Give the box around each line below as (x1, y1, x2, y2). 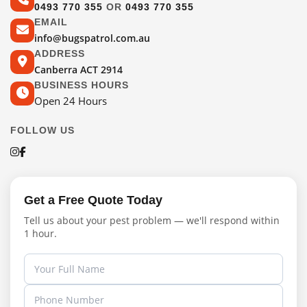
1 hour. (24, 227, 57, 241)
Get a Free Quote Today (24, 193, 162, 208)
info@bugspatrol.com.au (34, 32, 150, 45)
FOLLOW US (10, 125, 75, 136)
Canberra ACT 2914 (34, 63, 123, 77)
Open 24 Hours (34, 94, 107, 108)
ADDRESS (34, 48, 85, 60)
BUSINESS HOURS (34, 79, 129, 91)
